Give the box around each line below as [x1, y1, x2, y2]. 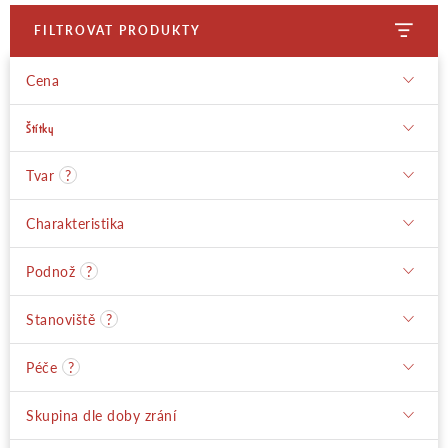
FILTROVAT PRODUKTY [34, 22, 201, 39]
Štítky [26, 120, 54, 136]
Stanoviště [26, 309, 95, 329]
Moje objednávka [16, 27, 129, 47]
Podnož [26, 261, 75, 281]
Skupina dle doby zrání [26, 405, 176, 425]
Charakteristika [26, 213, 125, 233]
